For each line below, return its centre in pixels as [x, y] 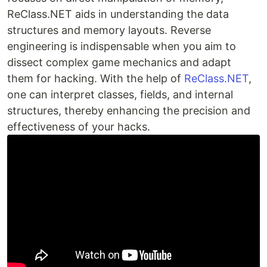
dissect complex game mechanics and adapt [119, 63]
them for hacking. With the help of [96, 79]
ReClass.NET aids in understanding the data [118, 14]
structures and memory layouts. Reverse [109, 30]
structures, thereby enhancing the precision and [129, 111]
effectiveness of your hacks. [79, 127]
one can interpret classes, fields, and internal [120, 95]
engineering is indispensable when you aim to [122, 46]
